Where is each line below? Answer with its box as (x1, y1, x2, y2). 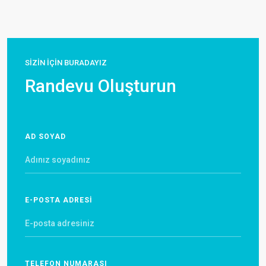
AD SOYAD (25, 132, 66, 141)
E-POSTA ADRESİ (25, 196, 93, 205)
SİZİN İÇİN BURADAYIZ (25, 58, 107, 68)
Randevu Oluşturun (25, 75, 176, 97)
